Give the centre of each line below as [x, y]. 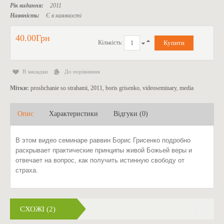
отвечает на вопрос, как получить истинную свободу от [100, 160]
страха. [27, 170]
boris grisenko [122, 88]
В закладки [35, 72]
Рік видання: [27, 6]
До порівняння [82, 72]
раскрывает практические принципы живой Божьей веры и [104, 150]
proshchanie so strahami [59, 88]
